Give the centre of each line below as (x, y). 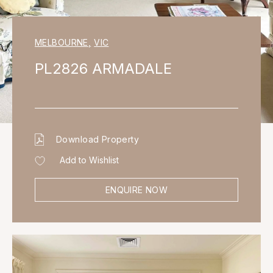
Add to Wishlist (89, 160)
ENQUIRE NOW (136, 190)
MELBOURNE (62, 42)
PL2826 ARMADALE (103, 69)
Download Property (98, 139)
